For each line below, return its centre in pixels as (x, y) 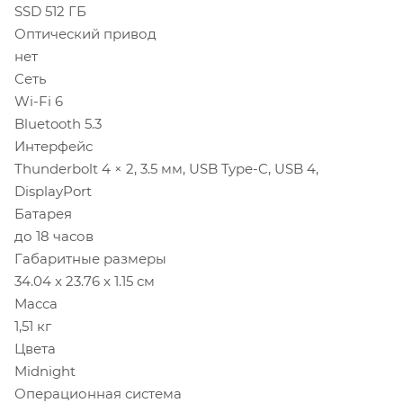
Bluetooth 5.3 (58, 124)
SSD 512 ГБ (50, 12)
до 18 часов (54, 237)
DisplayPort (53, 192)
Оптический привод (85, 34)
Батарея (43, 214)
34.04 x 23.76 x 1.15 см (85, 282)
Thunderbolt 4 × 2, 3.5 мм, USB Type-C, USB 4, (166, 169)
